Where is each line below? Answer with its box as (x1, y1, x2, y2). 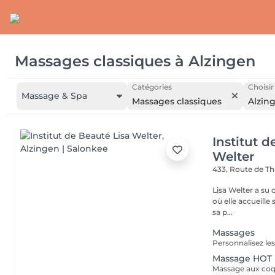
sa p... (212, 207, 233, 217)
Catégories (132, 82, 172, 91)
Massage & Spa (21, 90, 87, 101)
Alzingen (188, 52, 255, 70)
